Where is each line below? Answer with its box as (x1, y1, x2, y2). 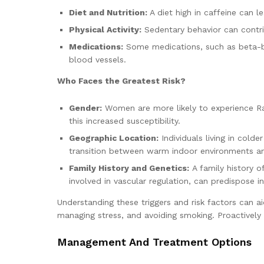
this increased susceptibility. (69, 115, 180, 126)
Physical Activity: (69, 24, 141, 34)
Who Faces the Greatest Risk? (57, 75, 186, 85)
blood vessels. (69, 54, 126, 64)
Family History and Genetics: (69, 163, 189, 173)
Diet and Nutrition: (69, 7, 147, 17)
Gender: (69, 103, 102, 113)
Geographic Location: (69, 133, 159, 143)
